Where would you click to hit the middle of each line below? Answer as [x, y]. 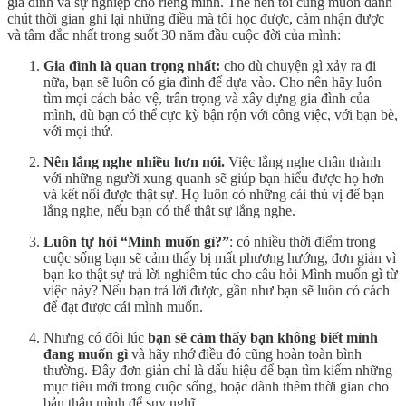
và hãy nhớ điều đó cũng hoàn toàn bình [245, 353]
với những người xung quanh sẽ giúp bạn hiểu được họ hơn [214, 178]
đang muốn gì [86, 353]
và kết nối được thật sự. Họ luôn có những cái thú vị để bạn [214, 194]
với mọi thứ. [78, 130]
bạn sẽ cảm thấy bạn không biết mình [263, 337]
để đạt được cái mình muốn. [123, 306]
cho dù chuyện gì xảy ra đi [298, 65]
